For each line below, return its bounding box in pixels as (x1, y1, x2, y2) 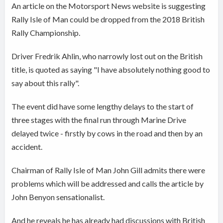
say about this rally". (11, 78, 80, 88)
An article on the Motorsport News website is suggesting (11, 1, 206, 11)
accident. (11, 142, 43, 152)
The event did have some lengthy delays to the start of (11, 102, 194, 111)
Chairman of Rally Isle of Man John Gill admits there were (11, 165, 206, 175)
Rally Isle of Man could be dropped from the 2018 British (11, 14, 205, 24)
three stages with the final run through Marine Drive (11, 115, 187, 125)
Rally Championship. (11, 28, 81, 38)
